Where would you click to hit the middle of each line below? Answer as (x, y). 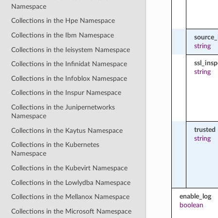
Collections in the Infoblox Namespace (69, 78)
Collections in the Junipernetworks (63, 108)
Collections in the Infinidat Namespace (69, 64)
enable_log (195, 196)
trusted (205, 129)
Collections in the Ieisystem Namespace (71, 50)
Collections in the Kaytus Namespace (67, 130)
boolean (191, 205)
